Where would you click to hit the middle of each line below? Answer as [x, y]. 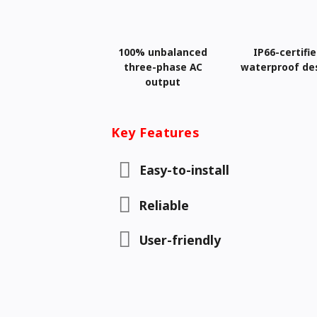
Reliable [165, 205]
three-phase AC [163, 67]
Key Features [155, 133]
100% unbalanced [163, 52]
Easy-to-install [185, 170]
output [163, 81]
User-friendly [180, 240]
